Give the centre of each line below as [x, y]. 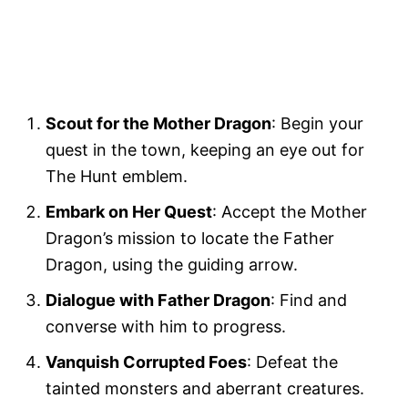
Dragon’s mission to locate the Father [190, 238]
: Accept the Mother [290, 211]
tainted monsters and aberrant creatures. [205, 388]
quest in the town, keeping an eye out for [205, 149]
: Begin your [317, 123]
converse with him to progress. [166, 326]
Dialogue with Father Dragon [158, 300]
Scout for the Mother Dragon [158, 123]
